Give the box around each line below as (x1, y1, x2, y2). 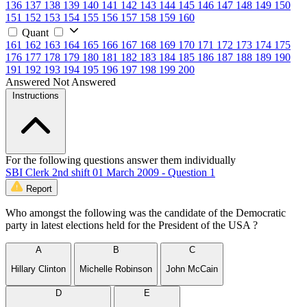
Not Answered (53, 75, 116, 88)
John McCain (166, 264, 218, 275)
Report (26, 183, 52, 194)
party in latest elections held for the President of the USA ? (5, 219, 258, 231)
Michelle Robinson (79, 264, 152, 275)
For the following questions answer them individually (5, 153, 236, 166)
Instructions (12, 90, 59, 101)
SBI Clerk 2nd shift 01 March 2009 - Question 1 (5, 166, 215, 178)
